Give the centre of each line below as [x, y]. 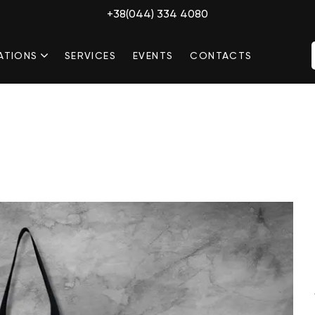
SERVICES [90, 55]
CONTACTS [221, 55]
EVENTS [153, 55]
